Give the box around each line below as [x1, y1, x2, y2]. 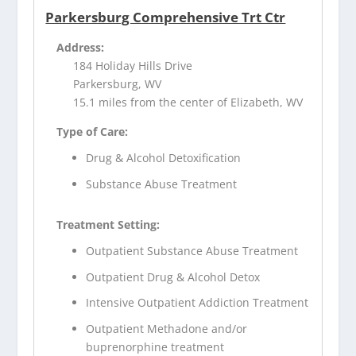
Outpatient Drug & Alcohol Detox [86, 269, 261, 284]
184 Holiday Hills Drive [73, 58, 193, 74]
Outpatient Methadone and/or [86, 321, 248, 337]
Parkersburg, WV [73, 76, 162, 92]
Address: [56, 40, 105, 56]
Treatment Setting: [56, 216, 161, 232]
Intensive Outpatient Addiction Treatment [86, 295, 309, 311]
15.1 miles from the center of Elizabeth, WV [73, 95, 304, 110]
